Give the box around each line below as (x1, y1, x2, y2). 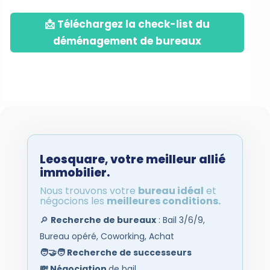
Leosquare (39, 151, 105, 168)
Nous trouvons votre (39, 184, 138, 198)
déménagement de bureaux (52, 34, 201, 49)
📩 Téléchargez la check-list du (44, 17, 210, 32)
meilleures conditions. (106, 194, 221, 209)
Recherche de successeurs (66, 246, 192, 259)
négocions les (39, 194, 107, 209)
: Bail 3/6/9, (155, 214, 205, 227)
